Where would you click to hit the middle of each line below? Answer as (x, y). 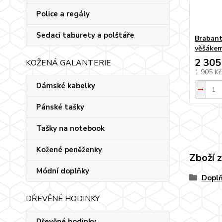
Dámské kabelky (66, 86)
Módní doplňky (63, 171)
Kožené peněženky (69, 150)
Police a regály (63, 14)
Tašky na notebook (70, 128)
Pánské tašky (60, 107)
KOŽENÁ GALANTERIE (68, 63)
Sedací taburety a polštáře (85, 35)
